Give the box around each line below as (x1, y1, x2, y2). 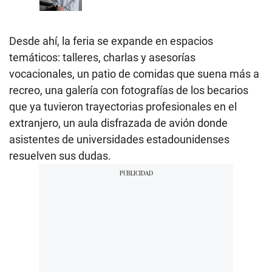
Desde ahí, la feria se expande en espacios (9, 35, 213, 48)
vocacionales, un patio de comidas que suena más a (9, 67, 259, 81)
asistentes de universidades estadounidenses (9, 133, 229, 146)
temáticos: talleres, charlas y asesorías (9, 51, 195, 64)
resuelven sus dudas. (9, 149, 111, 163)
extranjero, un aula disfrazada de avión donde (9, 117, 228, 130)
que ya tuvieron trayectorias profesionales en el (9, 100, 237, 114)
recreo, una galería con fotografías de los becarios (9, 84, 248, 97)
